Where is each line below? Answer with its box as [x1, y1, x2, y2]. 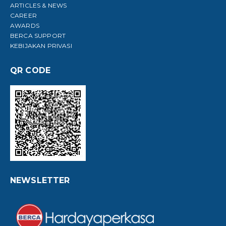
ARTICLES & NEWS [10, 1, 67, 9]
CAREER [10, 11, 37, 19]
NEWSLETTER [10, 175, 70, 185]
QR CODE [10, 65, 51, 75]
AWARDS [10, 21, 39, 29]
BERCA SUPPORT [10, 31, 66, 39]
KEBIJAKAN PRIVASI [10, 41, 72, 49]
